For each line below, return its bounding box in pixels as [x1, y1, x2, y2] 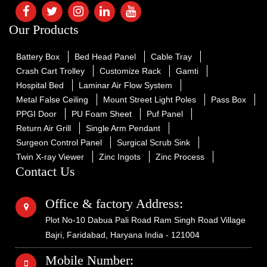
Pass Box [211, 95, 246, 105]
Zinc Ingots [99, 152, 141, 162]
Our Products [9, 22, 79, 38]
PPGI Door [16, 109, 57, 119]
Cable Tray [151, 52, 192, 62]
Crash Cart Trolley [16, 66, 85, 76]
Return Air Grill [16, 123, 71, 133]
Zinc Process [156, 152, 204, 162]
